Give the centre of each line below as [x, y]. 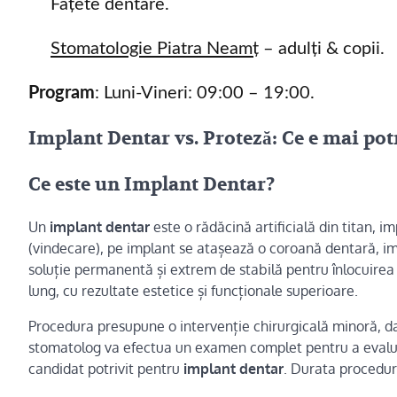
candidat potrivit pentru [106, 369]
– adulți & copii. [322, 49]
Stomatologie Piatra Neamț [155, 49]
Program [62, 93]
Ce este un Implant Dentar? [152, 184]
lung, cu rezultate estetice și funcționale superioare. [193, 291]
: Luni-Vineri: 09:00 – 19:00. [205, 93]
